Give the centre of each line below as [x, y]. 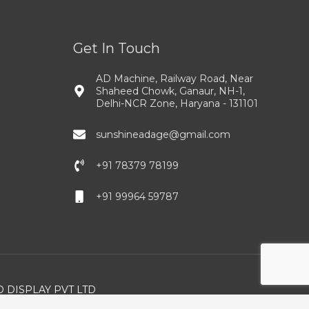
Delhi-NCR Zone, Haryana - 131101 [177, 104]
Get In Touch [117, 49]
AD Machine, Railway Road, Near [175, 79]
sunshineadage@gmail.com [163, 135]
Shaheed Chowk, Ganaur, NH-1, [170, 91]
